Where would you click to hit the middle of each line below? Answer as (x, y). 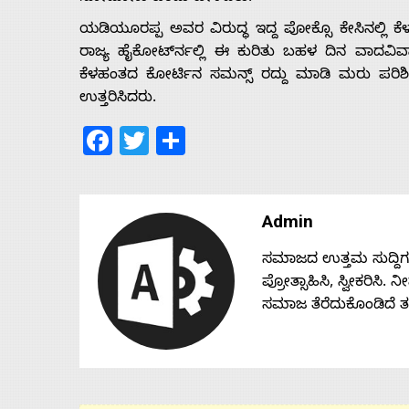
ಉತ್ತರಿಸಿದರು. (118, 100)
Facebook (173, 141)
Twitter (194, 141)
